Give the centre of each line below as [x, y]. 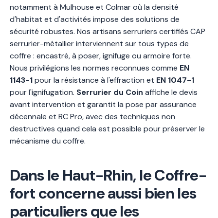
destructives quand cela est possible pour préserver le [107, 129]
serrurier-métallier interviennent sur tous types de [99, 44]
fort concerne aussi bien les [103, 193]
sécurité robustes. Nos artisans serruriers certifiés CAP [108, 31]
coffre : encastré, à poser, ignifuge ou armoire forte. [101, 56]
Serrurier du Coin [110, 92]
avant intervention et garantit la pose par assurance [103, 104]
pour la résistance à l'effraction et [94, 80]
